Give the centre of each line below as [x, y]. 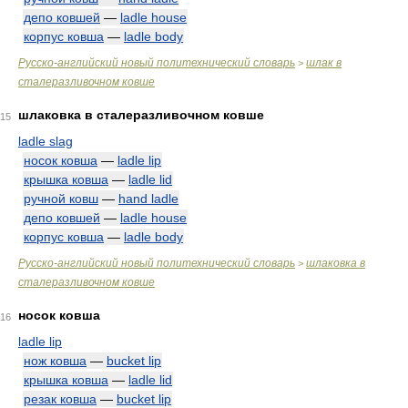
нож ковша [55, 361]
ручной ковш [61, 199]
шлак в [324, 63]
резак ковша [60, 399]
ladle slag [46, 141]
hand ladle [148, 199]
